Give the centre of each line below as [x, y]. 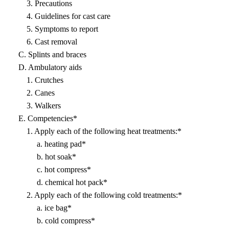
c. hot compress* [50, 169]
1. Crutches [36, 80]
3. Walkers [35, 106]
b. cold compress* [52, 221]
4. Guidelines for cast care [59, 16]
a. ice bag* [40, 208]
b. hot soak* [42, 157]
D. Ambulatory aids [45, 67]
